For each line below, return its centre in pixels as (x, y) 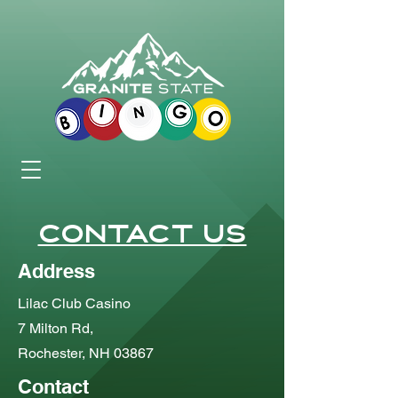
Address (56, 271)
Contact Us (142, 236)
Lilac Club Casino (74, 303)
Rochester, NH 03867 (86, 353)
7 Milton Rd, (56, 328)
